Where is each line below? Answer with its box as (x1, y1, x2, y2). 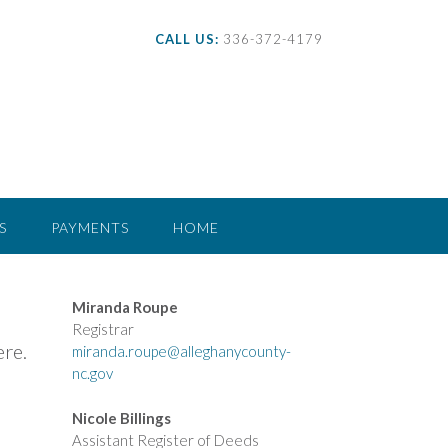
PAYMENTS (51, 219, 129, 236)
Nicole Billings (71, 408, 171, 427)
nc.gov (71, 364, 113, 382)
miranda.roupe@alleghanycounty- (71, 342, 291, 360)
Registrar (71, 320, 134, 338)
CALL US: (155, 31, 219, 47)
